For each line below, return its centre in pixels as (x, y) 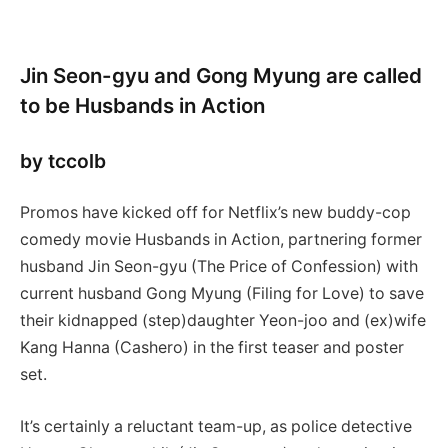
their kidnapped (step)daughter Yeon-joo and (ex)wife (223, 321)
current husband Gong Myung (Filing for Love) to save (222, 294)
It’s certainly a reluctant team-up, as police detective (216, 426)
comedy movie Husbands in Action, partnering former (221, 240)
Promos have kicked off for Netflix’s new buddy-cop (215, 213)
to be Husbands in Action (142, 105)
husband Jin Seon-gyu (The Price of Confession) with (219, 267)
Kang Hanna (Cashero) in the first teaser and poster (212, 348)
